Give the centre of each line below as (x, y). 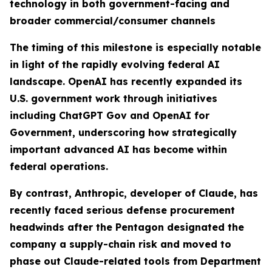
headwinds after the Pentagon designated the (127, 227)
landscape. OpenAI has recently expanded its (126, 82)
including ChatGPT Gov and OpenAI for (110, 116)
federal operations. (59, 167)
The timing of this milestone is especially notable (135, 48)
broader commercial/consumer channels (113, 21)
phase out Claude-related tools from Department (135, 261)
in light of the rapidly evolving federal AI (115, 65)
